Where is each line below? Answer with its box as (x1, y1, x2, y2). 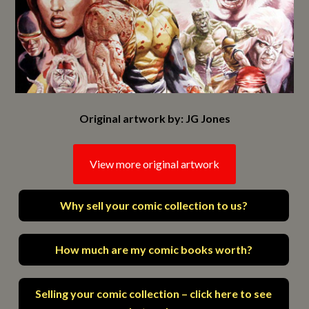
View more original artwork (90, 157, 219, 171)
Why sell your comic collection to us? (59, 199, 248, 212)
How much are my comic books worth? (54, 243, 252, 257)
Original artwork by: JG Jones (79, 112, 230, 126)
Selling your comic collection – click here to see (35, 287, 272, 301)
